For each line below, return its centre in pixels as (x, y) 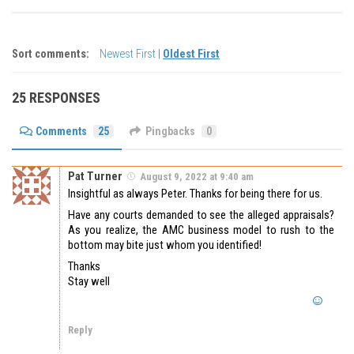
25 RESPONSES (56, 98)
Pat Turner (95, 177)
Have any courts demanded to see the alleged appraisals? (201, 215)
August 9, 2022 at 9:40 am (197, 177)
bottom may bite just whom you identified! (165, 245)
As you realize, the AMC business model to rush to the (201, 230)
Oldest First (191, 55)
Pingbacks (170, 132)
